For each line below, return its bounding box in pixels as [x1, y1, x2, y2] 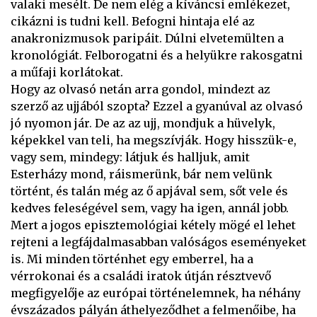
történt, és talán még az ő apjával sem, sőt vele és [11, 184, 288, 199]
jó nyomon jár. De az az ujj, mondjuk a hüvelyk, [11, 116, 275, 131]
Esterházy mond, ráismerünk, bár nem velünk [11, 167, 272, 182]
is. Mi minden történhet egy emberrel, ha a [11, 252, 253, 267]
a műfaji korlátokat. [11, 65, 123, 80]
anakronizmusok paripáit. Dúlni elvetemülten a [11, 31, 284, 46]
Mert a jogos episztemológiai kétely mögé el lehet [11, 218, 296, 233]
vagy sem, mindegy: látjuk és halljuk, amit [11, 150, 250, 165]
